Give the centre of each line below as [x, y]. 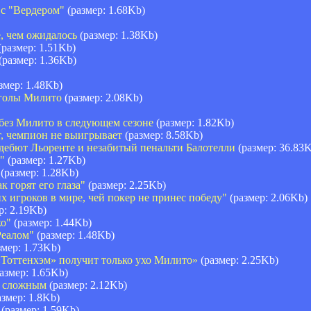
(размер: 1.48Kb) [74, 235]
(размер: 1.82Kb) [194, 122]
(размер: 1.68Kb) [105, 10]
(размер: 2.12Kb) [87, 285]
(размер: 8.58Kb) [162, 135]
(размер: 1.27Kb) [45, 160]
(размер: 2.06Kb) [267, 197]
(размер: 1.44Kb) [51, 222]
